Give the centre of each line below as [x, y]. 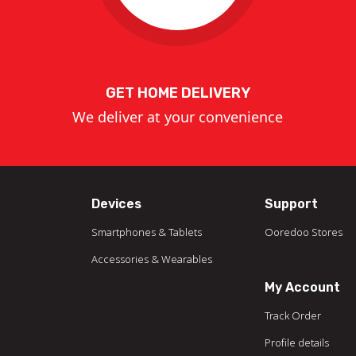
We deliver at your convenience [178, 117]
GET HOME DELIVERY [178, 93]
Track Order [293, 315]
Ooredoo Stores [304, 232]
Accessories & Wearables [151, 259]
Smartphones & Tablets [146, 232]
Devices [116, 204]
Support [292, 204]
